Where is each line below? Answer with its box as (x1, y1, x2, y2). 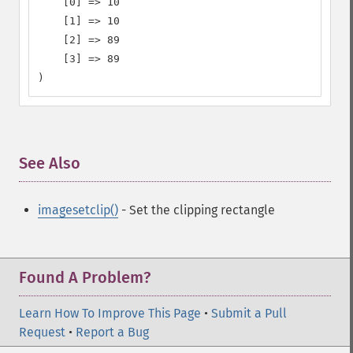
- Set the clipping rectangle (118, 203, 275, 217)
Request (19, 325, 65, 340)
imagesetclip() (38, 203, 118, 217)
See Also (19, 154, 80, 173)
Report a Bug (76, 325, 149, 340)
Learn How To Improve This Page (19, 306, 201, 321)
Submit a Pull (211, 306, 287, 321)
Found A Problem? (19, 268, 150, 287)
